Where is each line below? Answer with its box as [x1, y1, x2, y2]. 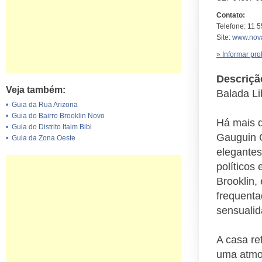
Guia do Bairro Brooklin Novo [12, 112, 105, 120]
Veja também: [6, 85, 65, 95]
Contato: [216, 11, 245, 19]
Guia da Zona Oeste [12, 134, 75, 142]
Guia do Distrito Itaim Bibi [12, 123, 92, 131]
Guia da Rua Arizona [12, 101, 78, 109]
